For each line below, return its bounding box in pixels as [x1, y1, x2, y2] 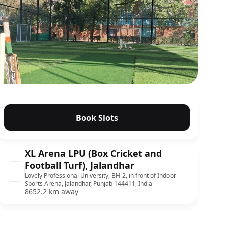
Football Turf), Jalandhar [25, 159, 134, 172]
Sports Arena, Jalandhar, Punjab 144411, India [25, 179, 152, 188]
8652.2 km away [25, 187, 78, 196]
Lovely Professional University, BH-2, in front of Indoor [25, 171, 176, 180]
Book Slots [76, 112, 118, 123]
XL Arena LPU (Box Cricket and [25, 147, 162, 159]
